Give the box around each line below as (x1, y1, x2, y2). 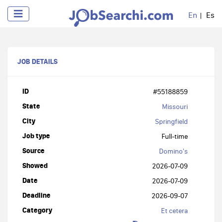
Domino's (159, 147, 188, 156)
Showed (22, 161, 48, 170)
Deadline (22, 190, 51, 200)
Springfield (155, 117, 188, 126)
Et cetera (161, 206, 188, 215)
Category (22, 205, 52, 215)
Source (22, 146, 45, 155)
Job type (22, 131, 50, 140)
